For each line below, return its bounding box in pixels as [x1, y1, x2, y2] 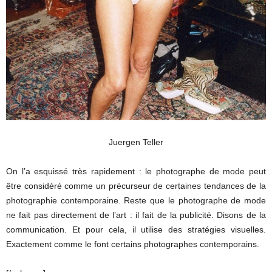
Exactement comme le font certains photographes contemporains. [6, 239, 259, 250]
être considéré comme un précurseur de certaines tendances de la [6, 181, 266, 191]
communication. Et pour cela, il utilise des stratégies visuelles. [6, 225, 266, 235]
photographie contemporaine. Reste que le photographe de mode [6, 195, 266, 206]
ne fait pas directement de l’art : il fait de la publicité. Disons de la [6, 210, 266, 220]
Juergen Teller [109, 137, 163, 148]
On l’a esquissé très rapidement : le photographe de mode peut [6, 166, 266, 177]
